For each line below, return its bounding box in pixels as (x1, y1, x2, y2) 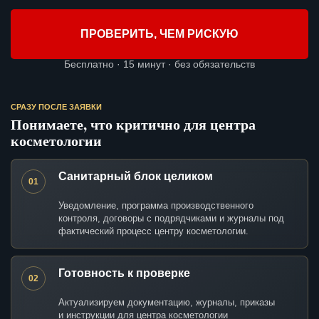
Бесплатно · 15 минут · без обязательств (64, 58, 255, 70)
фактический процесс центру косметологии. (58, 226, 249, 237)
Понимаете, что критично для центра (11, 114, 256, 135)
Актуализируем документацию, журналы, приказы (58, 297, 275, 308)
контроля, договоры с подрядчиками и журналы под (58, 213, 284, 224)
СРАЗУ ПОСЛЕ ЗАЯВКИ (11, 103, 102, 112)
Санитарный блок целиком (58, 170, 213, 183)
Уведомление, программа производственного (58, 200, 253, 211)
